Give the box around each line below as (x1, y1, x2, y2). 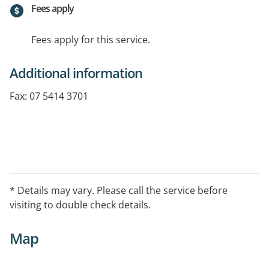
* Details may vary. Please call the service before (10, 184, 228, 198)
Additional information (10, 64, 142, 82)
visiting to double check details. (10, 198, 151, 212)
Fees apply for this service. (31, 33, 150, 47)
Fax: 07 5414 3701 (10, 89, 88, 103)
